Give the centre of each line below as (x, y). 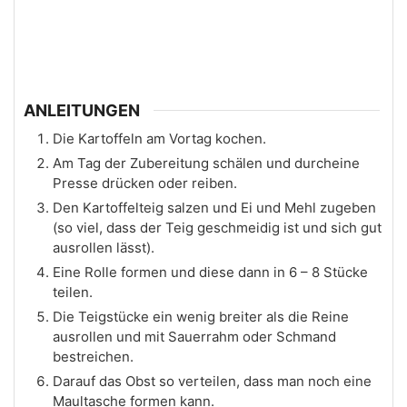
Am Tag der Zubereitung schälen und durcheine (206, 163)
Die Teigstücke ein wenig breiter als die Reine (201, 316)
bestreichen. (93, 356)
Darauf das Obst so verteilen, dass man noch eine (212, 381)
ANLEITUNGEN (82, 110)
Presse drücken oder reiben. (145, 183)
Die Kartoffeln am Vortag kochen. (159, 138)
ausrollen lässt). (104, 247)
